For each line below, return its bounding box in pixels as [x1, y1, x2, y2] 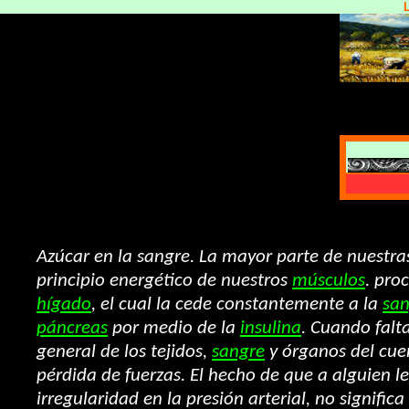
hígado [37, 295, 91, 314]
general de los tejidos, [37, 342, 212, 362]
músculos [292, 271, 365, 290]
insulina [240, 319, 301, 338]
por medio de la [108, 319, 240, 338]
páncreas [37, 319, 108, 338]
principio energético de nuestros [37, 271, 292, 290]
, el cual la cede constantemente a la [91, 295, 383, 314]
